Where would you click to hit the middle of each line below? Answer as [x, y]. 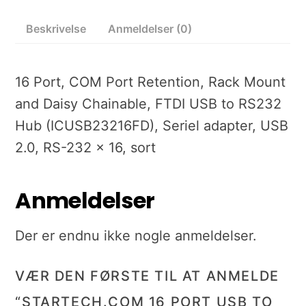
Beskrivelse [56, 29]
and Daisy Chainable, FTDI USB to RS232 [149, 104]
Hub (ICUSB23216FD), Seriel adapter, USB [152, 126]
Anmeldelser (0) [150, 29]
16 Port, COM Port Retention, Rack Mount [151, 82]
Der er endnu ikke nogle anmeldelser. [136, 236]
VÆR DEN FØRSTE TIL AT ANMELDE [147, 276]
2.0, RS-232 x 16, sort [86, 148]
